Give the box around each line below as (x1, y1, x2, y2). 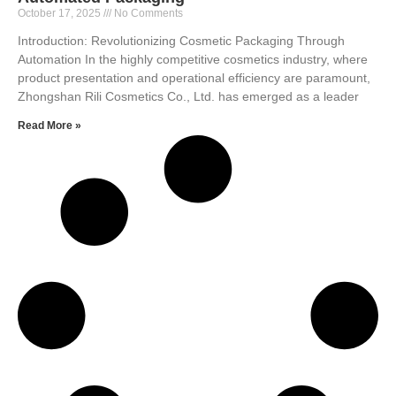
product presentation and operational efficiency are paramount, (18, 70, 370, 85)
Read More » (18, 118, 81, 132)
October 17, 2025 (18, 6, 103, 19)
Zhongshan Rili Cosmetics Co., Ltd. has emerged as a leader (18, 88, 359, 103)
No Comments (111, 6, 183, 19)
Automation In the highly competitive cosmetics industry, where (18, 51, 368, 66)
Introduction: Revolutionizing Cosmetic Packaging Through (18, 33, 345, 48)
